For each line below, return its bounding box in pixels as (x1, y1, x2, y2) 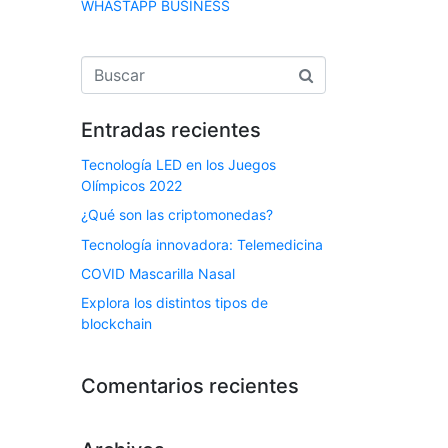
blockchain (81, 315, 152, 333)
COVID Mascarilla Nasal (81, 265, 235, 283)
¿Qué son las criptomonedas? (81, 206, 273, 224)
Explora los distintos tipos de (81, 294, 268, 312)
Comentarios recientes (81, 374, 299, 399)
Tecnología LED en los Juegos (81, 155, 276, 173)
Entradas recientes (81, 117, 261, 142)
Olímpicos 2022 (81, 176, 182, 194)
